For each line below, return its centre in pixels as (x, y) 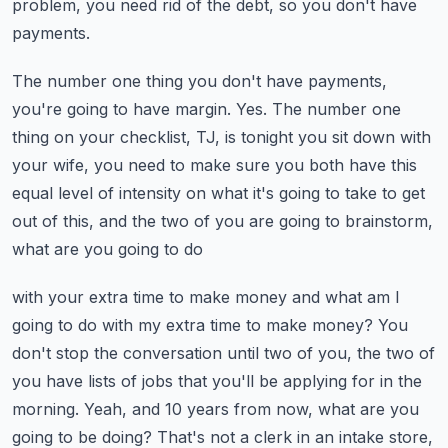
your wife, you (67, 165)
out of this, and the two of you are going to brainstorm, (222, 221)
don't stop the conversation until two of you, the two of (223, 353)
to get (403, 193)
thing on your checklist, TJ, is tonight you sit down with (221, 137)
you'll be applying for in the (317, 381)
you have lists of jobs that (109, 381)
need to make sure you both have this (272, 165)
